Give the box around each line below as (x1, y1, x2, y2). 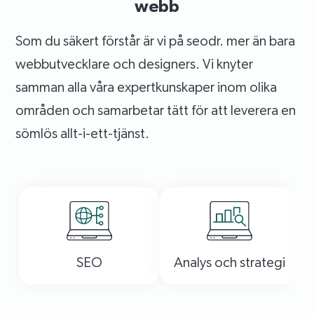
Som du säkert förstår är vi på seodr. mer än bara (15, 32, 296, 49)
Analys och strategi (173, 253, 285, 271)
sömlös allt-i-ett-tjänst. (15, 124, 150, 142)
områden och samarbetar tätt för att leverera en (15, 101, 296, 118)
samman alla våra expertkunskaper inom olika (15, 78, 278, 95)
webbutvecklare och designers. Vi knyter (15, 55, 254, 72)
